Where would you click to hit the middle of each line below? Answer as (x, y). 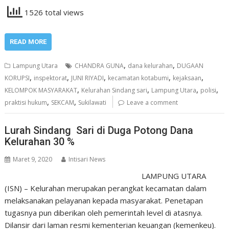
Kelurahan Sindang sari (114, 90)
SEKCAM (63, 102)
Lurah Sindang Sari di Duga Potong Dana (99, 130)
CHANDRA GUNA (99, 65)
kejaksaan (187, 78)
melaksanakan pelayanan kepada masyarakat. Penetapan (104, 200)
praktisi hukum (26, 102)
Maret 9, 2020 (33, 159)
